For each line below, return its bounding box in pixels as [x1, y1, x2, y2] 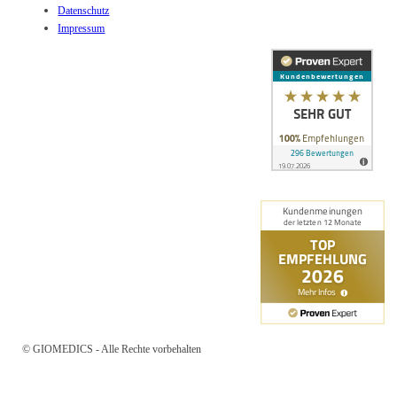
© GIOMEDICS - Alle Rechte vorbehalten [22, 343, 202, 356]
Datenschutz [58, 4, 110, 17]
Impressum [58, 21, 105, 35]
